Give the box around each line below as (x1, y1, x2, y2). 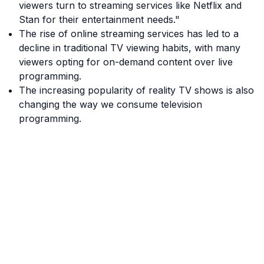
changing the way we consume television (19, 98, 202, 110)
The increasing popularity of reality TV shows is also (19, 84, 254, 96)
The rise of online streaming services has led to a (19, 28, 239, 39)
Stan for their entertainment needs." (19, 14, 180, 25)
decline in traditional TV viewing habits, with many (19, 42, 240, 54)
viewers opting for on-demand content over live (19, 56, 233, 68)
